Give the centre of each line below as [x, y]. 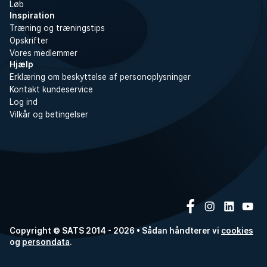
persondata [46, 242]
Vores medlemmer [44, 53]
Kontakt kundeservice [51, 89]
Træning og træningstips [57, 28]
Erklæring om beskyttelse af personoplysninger [100, 77]
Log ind [24, 102]
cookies [237, 230]
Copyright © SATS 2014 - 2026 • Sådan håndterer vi [115, 230]
